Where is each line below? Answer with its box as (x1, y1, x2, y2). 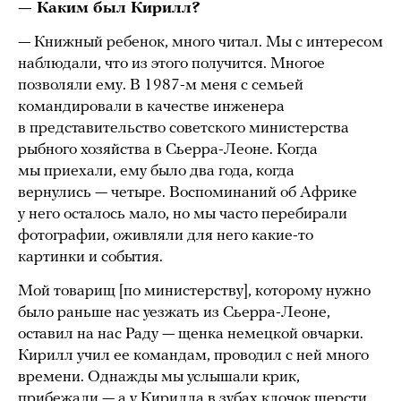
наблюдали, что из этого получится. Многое (18, 55, 325, 73)
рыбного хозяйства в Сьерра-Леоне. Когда (18, 141, 318, 159)
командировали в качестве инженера (18, 98, 285, 116)
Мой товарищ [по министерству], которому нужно (18, 283, 371, 301)
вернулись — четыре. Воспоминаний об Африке (18, 184, 357, 202)
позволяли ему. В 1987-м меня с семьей (18, 77, 303, 95)
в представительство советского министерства (18, 120, 349, 138)
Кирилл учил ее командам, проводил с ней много (18, 347, 369, 365)
